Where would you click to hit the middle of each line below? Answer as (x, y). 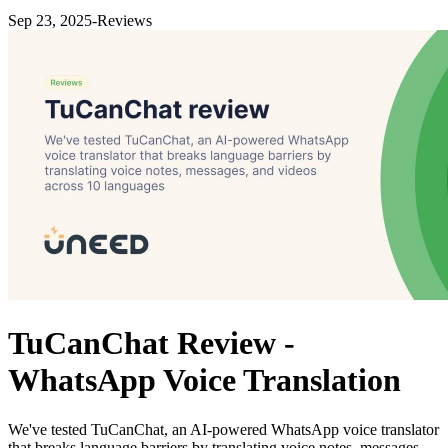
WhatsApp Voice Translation (204, 380)
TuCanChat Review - (151, 343)
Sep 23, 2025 (50, 20)
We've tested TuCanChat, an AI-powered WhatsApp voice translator (223, 429)
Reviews (124, 20)
